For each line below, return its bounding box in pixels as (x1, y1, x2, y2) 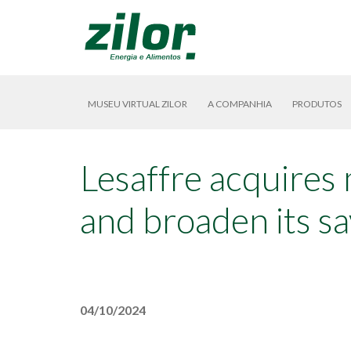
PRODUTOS (292, 98, 342, 110)
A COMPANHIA (208, 98, 272, 110)
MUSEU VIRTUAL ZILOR (88, 98, 187, 110)
